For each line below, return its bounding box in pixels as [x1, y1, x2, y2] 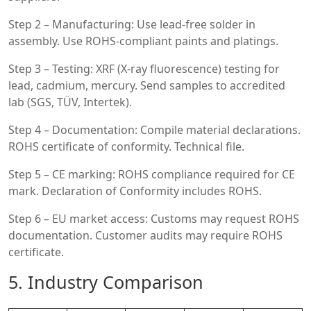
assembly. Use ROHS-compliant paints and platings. [8, 33, 278, 49]
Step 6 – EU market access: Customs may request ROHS [8, 210, 299, 226]
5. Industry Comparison [8, 269, 203, 294]
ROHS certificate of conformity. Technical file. [8, 138, 244, 154]
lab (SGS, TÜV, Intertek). [8, 94, 132, 110]
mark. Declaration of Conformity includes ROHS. [8, 183, 262, 199]
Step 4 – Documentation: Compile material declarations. [8, 121, 301, 137]
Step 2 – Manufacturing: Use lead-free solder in [8, 16, 255, 32]
